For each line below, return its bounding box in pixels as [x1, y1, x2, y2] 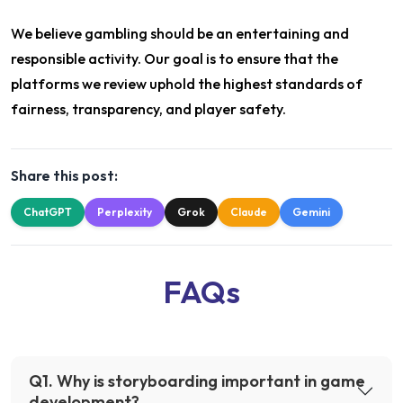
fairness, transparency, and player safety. [11, 100, 286, 118]
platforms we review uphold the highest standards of [11, 75, 363, 93]
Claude [230, 205, 267, 219]
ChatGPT [23, 205, 72, 219]
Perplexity [97, 205, 152, 219]
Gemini [292, 205, 330, 219]
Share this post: [11, 166, 118, 184]
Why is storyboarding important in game [57, 371, 365, 391]
